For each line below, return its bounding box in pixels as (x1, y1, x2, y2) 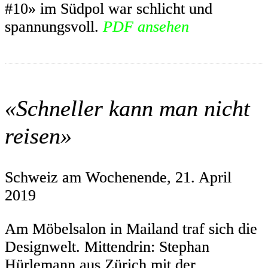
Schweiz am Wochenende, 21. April (5, 169, 232, 187)
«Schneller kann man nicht (5, 96, 250, 121)
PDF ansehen (103, 18, 189, 36)
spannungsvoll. (5, 18, 103, 36)
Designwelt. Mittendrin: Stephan (5, 237, 209, 255)
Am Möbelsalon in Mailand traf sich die (5, 220, 257, 237)
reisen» (5, 123, 72, 149)
